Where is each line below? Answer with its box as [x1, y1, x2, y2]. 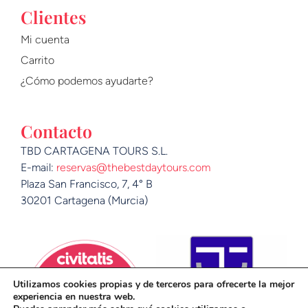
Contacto [21, 119, 92, 142]
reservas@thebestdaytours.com [56, 160, 210, 174]
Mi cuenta [21, 32, 69, 46]
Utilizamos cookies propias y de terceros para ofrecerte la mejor [13, 278, 294, 291]
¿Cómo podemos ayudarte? [21, 74, 153, 87]
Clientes [21, 5, 86, 28]
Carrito [21, 53, 54, 67]
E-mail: [21, 160, 56, 174]
